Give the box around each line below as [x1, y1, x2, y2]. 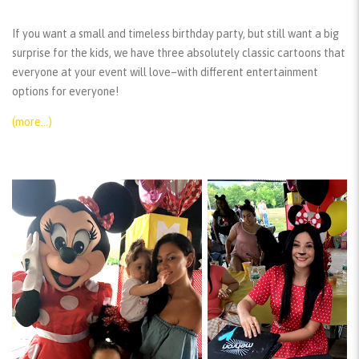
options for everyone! [12, 85, 119, 99]
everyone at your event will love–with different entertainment [12, 66, 318, 79]
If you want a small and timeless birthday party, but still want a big [12, 27, 339, 41]
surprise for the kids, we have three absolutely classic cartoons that [12, 46, 345, 60]
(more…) [12, 115, 52, 129]
